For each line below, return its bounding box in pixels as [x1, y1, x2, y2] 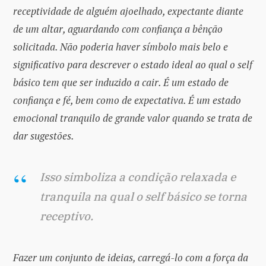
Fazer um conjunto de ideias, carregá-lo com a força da [13, 250, 248, 264]
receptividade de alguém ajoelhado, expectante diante [13, 4, 243, 18]
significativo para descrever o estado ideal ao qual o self [13, 57, 252, 71]
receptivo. [40, 208, 93, 223]
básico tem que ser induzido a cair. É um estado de [13, 75, 229, 89]
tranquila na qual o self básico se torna [40, 189, 247, 204]
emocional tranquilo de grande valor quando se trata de [13, 110, 252, 125]
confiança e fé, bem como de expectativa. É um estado [13, 93, 241, 107]
